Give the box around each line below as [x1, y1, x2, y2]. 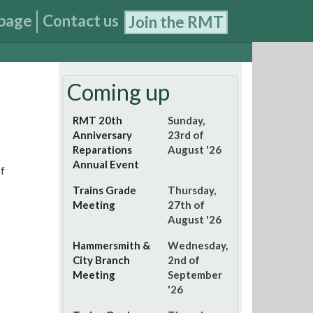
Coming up [66, 78, 170, 105]
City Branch [72, 254, 130, 266]
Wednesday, [167, 239, 228, 252]
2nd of [167, 254, 200, 266]
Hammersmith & [72, 239, 150, 252]
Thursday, [167, 184, 216, 196]
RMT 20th [72, 114, 122, 126]
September [167, 268, 222, 281]
